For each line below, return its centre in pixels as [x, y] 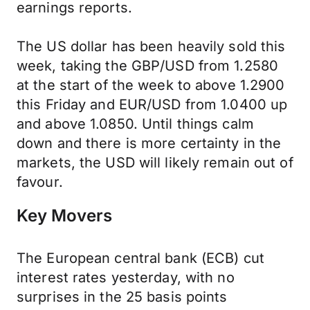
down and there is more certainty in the [149, 143]
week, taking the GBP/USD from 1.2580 [148, 66]
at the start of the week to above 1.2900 [151, 85]
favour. [40, 182]
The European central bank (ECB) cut [140, 258]
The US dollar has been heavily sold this [151, 46]
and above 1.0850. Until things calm [135, 124]
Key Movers [64, 216]
